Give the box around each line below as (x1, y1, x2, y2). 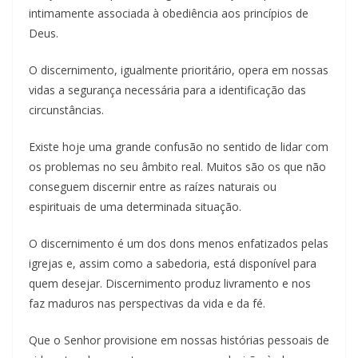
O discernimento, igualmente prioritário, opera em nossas (29, 62, 328, 78)
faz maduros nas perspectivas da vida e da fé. (29, 295, 265, 311)
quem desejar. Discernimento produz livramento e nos (29, 275, 311, 291)
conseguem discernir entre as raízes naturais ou (29, 178, 276, 194)
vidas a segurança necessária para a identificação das (29, 82, 306, 97)
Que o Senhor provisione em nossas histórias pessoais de (29, 332, 329, 348)
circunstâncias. (29, 101, 104, 117)
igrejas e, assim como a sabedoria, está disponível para (29, 255, 316, 271)
